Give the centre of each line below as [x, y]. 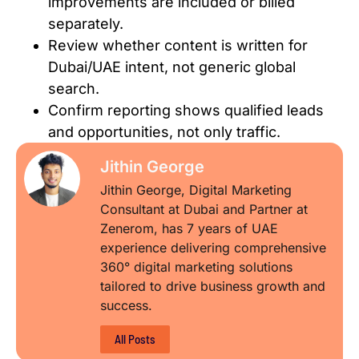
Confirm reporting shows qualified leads [186, 110]
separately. [86, 23]
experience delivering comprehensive [213, 247]
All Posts [135, 339]
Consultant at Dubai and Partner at [204, 209]
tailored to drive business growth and [213, 286]
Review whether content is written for [178, 45]
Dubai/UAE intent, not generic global [172, 67]
